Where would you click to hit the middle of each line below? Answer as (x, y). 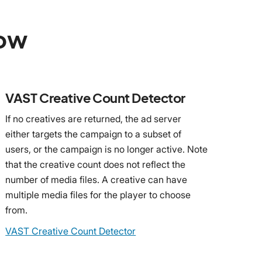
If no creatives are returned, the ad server (94, 118)
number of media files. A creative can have (96, 179)
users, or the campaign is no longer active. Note (107, 149)
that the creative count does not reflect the (96, 164)
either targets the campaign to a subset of (94, 134)
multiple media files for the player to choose (98, 194)
